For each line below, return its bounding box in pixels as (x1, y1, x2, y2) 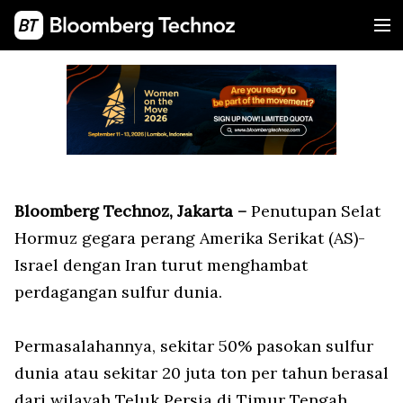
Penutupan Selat (246, 201, 381, 221)
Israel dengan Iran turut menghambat (14, 255, 308, 275)
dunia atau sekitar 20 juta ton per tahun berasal (14, 363, 389, 383)
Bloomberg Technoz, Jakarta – (14, 201, 246, 221)
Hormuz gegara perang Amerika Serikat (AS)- (14, 228, 365, 248)
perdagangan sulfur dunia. (14, 282, 222, 302)
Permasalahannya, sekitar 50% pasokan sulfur (14, 336, 373, 356)
